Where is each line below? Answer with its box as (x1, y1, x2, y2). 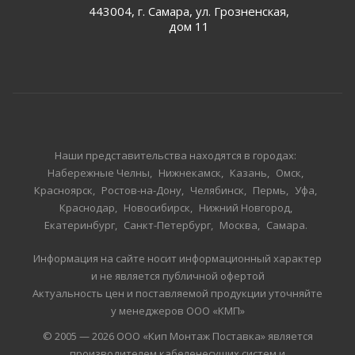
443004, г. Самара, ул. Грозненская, (89, 3, 289, 19)
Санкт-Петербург (123, 218, 211, 232)
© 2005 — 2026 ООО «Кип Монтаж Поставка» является (42, 329, 313, 343)
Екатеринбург (44, 218, 115, 232)
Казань (230, 166, 267, 180)
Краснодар (59, 200, 115, 215)
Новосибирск (123, 200, 190, 215)
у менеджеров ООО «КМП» (110, 303, 245, 318)
